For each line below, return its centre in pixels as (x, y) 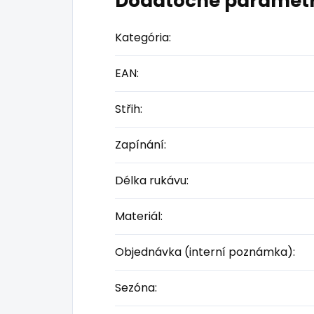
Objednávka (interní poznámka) (204, 252)
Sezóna (135, 288)
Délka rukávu (151, 181)
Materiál (138, 217)
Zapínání (139, 145)
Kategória (142, 38)
